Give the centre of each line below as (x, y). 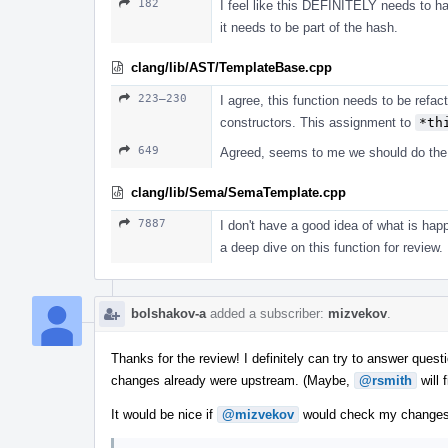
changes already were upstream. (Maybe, (232, 380)
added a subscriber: (267, 313)
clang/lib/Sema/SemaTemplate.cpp (238, 192)
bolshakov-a (168, 313)
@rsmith (385, 380)
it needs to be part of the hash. (309, 27)
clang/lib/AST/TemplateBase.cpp (231, 67)
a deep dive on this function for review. (331, 247)
